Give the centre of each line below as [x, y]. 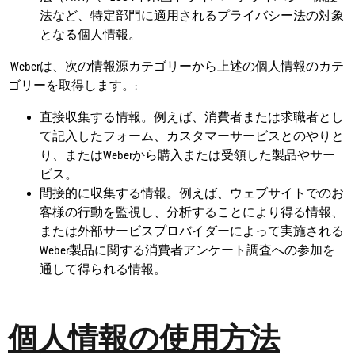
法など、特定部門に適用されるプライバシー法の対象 [192, 16]
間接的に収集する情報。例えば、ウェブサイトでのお [192, 193]
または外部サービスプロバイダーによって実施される [192, 231]
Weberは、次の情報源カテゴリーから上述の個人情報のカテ [176, 67]
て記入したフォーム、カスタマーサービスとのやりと [192, 136]
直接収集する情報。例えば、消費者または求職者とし [192, 117]
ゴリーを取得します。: [73, 86]
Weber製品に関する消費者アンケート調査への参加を [187, 250]
